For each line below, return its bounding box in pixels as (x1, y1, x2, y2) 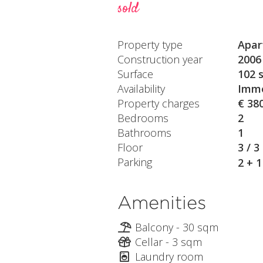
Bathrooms (117, 125, 171, 140)
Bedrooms (117, 110, 168, 125)
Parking (117, 154, 152, 169)
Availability (117, 81, 165, 96)
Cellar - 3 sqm (134, 234, 202, 249)
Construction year (117, 52, 203, 66)
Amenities (117, 191, 206, 214)
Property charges (117, 96, 200, 110)
